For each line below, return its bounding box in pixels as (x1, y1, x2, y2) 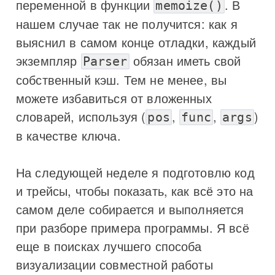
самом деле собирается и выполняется (16, 199, 244, 218)
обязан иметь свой (129, 51, 241, 69)
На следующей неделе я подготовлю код (16, 163, 255, 181)
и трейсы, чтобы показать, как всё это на (16, 181, 254, 199)
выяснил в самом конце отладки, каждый (16, 33, 256, 51)
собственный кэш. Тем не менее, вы (16, 70, 227, 88)
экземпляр (16, 51, 81, 69)
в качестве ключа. (16, 126, 121, 144)
